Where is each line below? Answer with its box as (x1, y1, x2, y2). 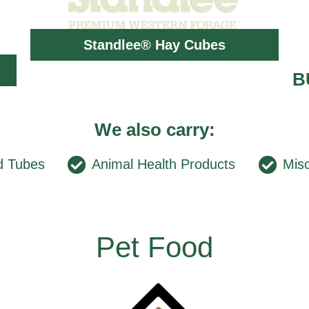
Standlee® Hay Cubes (83, 37, 226, 52)
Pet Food (96, 230, 213, 263)
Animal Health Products (92, 157, 236, 172)
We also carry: (94, 119, 215, 139)
